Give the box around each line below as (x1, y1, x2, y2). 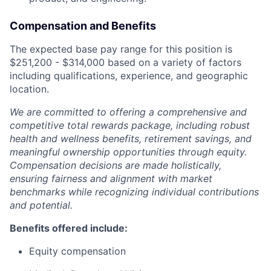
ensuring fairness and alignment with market (10, 172, 212, 184)
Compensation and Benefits (10, 19, 156, 32)
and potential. (10, 199, 73, 211)
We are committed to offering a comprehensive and (10, 106, 247, 118)
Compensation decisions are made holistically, (10, 159, 221, 171)
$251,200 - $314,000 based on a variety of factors (10, 56, 241, 68)
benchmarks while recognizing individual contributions (10, 186, 259, 198)
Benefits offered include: (10, 222, 128, 234)
